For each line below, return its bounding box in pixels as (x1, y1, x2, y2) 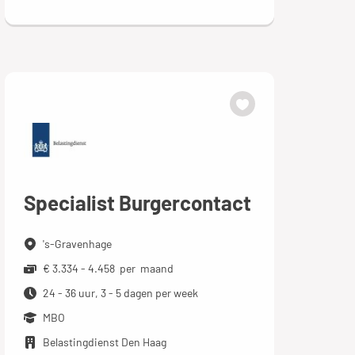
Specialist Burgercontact (23, 190, 251, 215)
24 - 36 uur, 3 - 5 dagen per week (42, 286, 198, 300)
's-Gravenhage (42, 237, 112, 250)
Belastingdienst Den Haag (42, 335, 166, 349)
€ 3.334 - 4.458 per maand (42, 261, 174, 275)
